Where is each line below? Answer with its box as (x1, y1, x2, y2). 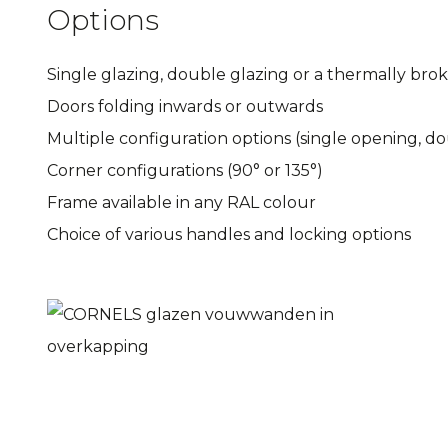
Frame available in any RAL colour (47, 193, 316, 212)
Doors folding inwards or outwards (47, 97, 323, 116)
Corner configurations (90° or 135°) (47, 161, 323, 180)
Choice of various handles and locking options (47, 225, 411, 244)
